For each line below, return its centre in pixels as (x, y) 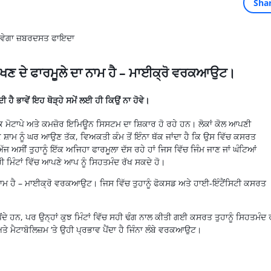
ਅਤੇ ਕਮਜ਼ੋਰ (45, 124)
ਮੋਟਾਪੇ (15, 124)
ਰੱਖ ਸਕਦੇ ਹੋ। (142, 162)
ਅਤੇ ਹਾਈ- (194, 183)
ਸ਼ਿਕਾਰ (145, 124)
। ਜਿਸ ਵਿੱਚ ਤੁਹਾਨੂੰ (122, 183)
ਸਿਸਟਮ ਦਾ (113, 124)
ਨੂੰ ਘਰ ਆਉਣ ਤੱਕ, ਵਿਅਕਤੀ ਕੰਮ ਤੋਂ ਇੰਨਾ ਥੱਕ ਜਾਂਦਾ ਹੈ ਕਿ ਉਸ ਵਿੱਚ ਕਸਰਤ (136, 137)
